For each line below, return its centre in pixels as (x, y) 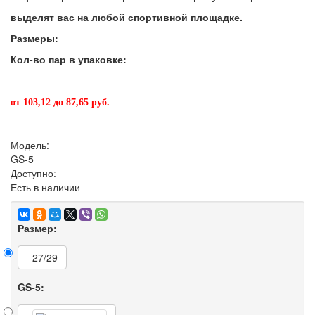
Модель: (30, 145)
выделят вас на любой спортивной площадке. (127, 17)
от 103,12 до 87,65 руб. (60, 102)
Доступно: (33, 173)
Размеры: (36, 38)
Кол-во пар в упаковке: (70, 59)
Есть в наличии (45, 187)
